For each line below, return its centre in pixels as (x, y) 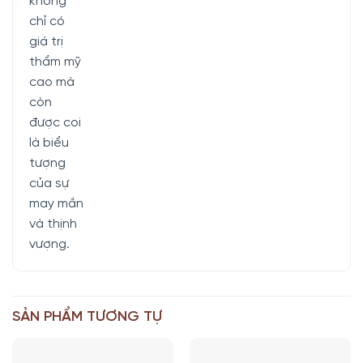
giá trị (46, 41)
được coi (55, 122)
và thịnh (53, 224)
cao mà (52, 82)
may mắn (56, 203)
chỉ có (47, 21)
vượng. (49, 244)
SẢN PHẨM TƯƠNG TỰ (87, 317)
